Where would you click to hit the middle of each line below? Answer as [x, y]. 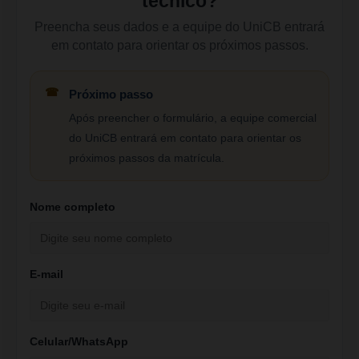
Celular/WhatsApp [79, 341]
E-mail [46, 274]
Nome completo [73, 207]
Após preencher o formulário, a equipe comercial [193, 118]
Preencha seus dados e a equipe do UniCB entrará [179, 27]
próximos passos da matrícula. [147, 158]
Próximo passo [111, 94]
